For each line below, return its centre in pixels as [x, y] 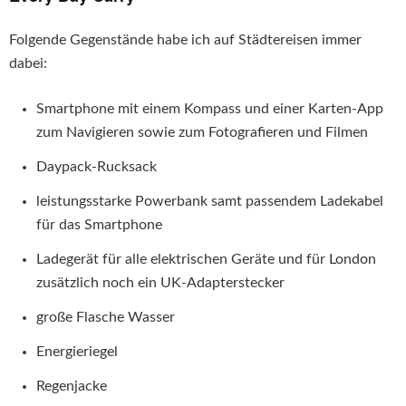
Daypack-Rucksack [97, 167]
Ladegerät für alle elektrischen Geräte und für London [206, 260]
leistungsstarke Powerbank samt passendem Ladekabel [210, 202]
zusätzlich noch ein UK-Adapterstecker [160, 283]
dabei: [28, 64]
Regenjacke [72, 387]
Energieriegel [77, 352]
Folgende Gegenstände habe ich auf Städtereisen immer [185, 40]
